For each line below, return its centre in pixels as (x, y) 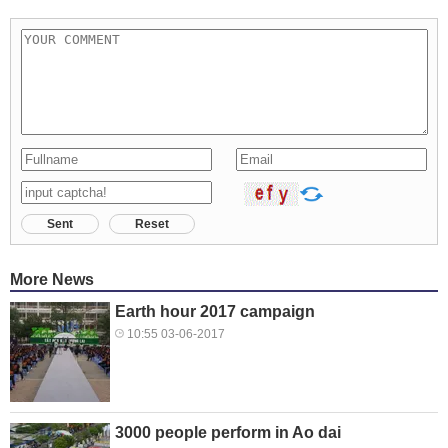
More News (52, 280)
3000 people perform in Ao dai (228, 433)
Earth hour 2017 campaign (215, 312)
